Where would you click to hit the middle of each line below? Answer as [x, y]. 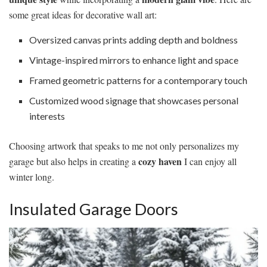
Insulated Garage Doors [94, 209]
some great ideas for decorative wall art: [83, 15]
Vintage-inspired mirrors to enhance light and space [134, 60]
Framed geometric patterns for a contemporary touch [139, 80]
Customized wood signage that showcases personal [134, 101]
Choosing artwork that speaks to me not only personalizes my [124, 146]
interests [47, 116]
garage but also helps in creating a [74, 162]
